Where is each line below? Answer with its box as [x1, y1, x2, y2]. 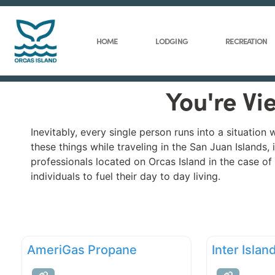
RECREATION [225, 35, 268, 47]
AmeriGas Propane [27, 242, 137, 258]
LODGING [155, 35, 188, 47]
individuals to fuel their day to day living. [31, 170, 220, 183]
